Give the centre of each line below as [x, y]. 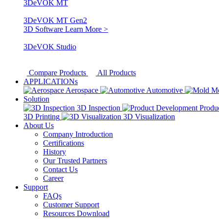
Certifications [64, 143]
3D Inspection [99, 108]
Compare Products [57, 73]
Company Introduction [78, 134]
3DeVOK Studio [50, 47]
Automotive [164, 90]
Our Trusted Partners [75, 161]
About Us [39, 125]
